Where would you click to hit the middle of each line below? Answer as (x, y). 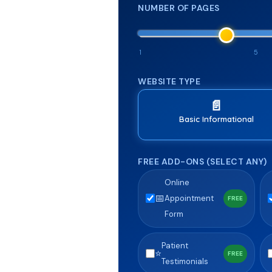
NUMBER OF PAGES (179, 8)
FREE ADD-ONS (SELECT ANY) (202, 161)
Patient (175, 245)
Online (177, 182)
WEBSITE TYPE (169, 81)
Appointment (189, 198)
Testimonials (185, 261)
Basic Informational (216, 119)
